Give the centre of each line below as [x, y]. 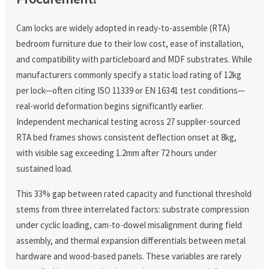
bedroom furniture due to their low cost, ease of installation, [130, 43]
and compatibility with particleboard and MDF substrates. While [134, 59]
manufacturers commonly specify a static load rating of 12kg [129, 74]
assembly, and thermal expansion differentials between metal [131, 240]
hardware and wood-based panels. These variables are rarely [129, 256]
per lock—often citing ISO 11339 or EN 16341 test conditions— [131, 90]
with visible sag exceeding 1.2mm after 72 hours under [117, 153]
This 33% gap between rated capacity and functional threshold [134, 193]
